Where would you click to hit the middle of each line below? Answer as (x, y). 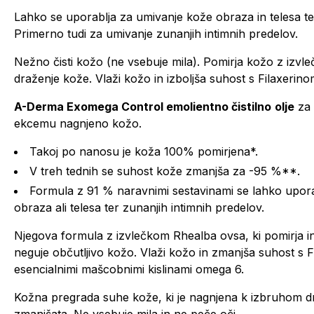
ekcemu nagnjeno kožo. (78, 123)
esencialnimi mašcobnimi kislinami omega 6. (129, 269)
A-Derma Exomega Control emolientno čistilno (143, 107)
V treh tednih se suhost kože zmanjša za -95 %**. (165, 171)
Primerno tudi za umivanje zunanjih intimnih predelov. (156, 34)
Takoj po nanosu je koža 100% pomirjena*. (144, 151)
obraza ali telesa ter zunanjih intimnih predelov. (139, 207)
